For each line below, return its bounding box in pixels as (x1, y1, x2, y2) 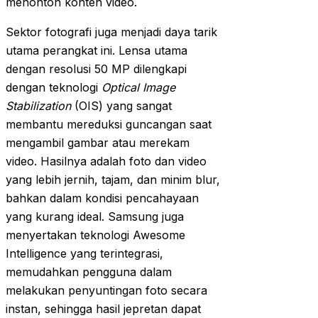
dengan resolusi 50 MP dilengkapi (6, 62, 187, 77)
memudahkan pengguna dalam (6, 265, 172, 280)
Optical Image (102, 80, 175, 95)
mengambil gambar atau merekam (6, 136, 190, 150)
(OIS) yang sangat (71, 99, 172, 114)
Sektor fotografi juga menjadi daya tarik (6, 25, 217, 40)
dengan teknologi (6, 80, 102, 95)
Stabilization (6, 99, 71, 114)
